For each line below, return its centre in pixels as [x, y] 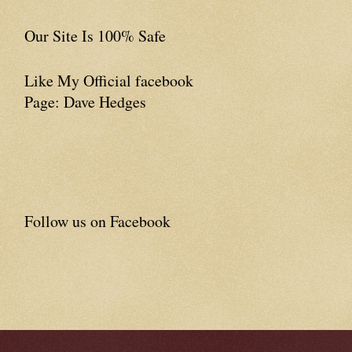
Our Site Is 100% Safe [95, 36]
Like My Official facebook [109, 81]
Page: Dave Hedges [85, 102]
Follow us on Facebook [97, 221]
